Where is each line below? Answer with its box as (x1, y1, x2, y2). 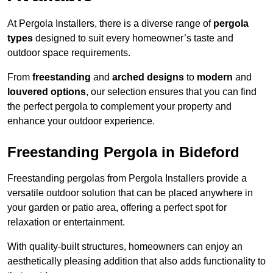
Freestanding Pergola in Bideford (7, 144, 239, 161)
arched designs (112, 72, 184, 83)
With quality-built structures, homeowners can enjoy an (7, 241, 243, 252)
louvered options (7, 87, 86, 97)
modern (197, 72, 233, 83)
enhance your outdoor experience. (7, 116, 155, 127)
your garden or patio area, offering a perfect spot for (7, 202, 227, 213)
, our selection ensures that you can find (86, 87, 257, 97)
